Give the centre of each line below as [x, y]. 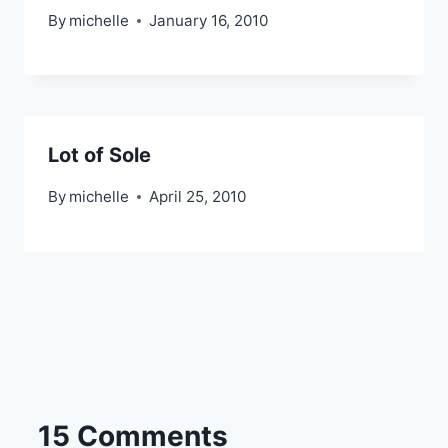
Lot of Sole [99, 154]
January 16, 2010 [209, 20]
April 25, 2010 [198, 196]
